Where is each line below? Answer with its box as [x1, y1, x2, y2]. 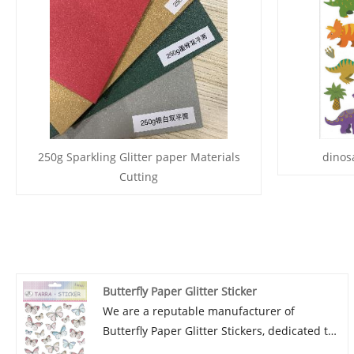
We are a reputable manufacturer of [103, 303, 296, 318]
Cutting [119, 169, 158, 185]
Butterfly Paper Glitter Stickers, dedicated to [103, 322, 335, 338]
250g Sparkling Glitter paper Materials [37, 149, 240, 165]
